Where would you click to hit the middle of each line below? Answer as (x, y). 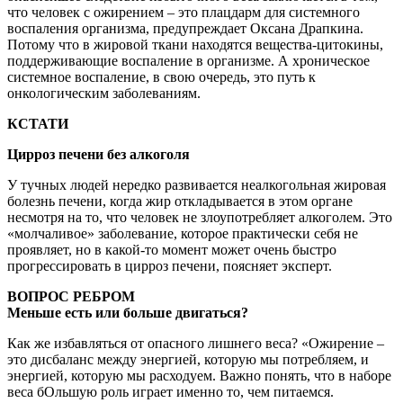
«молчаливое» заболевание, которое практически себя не (183, 233)
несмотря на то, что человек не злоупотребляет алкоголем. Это (200, 217)
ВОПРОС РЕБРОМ (71, 296)
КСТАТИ (38, 123)
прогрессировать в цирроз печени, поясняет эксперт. (170, 265)
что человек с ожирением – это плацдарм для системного (184, 12)
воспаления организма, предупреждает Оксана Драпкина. (185, 28)
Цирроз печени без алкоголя (99, 154)
